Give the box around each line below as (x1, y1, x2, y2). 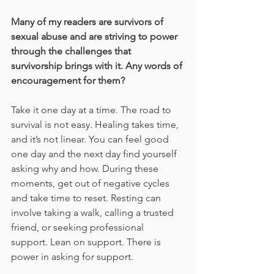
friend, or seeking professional (11, 221, 146, 234)
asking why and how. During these (11, 163, 161, 175)
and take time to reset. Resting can (11, 192, 163, 204)
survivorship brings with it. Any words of (11, 60, 185, 72)
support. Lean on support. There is (11, 236, 163, 248)
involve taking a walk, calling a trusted (11, 207, 176, 219)
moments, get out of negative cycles (11, 177, 172, 190)
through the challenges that (11, 45, 133, 57)
